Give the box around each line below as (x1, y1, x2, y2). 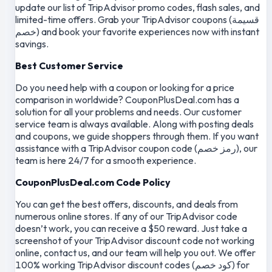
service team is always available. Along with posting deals (15, 117, 254, 130)
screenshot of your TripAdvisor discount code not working (15, 234, 254, 246)
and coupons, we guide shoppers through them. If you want (15, 129, 259, 142)
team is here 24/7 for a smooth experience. (15, 154, 196, 166)
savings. (15, 37, 49, 50)
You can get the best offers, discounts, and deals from (15, 197, 238, 210)
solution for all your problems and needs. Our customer (15, 105, 242, 118)
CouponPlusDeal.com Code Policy (15, 175, 171, 188)
